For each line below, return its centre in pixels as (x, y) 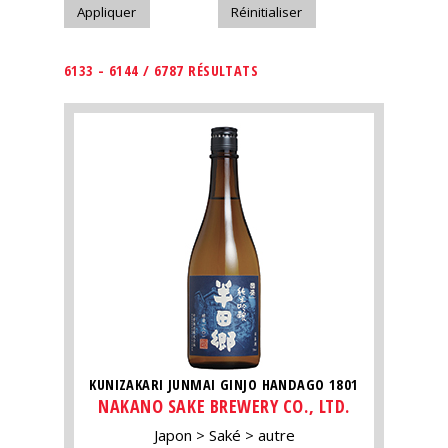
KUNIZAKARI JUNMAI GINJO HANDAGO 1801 (224, 384)
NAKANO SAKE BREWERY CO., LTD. (224, 406)
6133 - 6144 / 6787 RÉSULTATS (161, 71)
